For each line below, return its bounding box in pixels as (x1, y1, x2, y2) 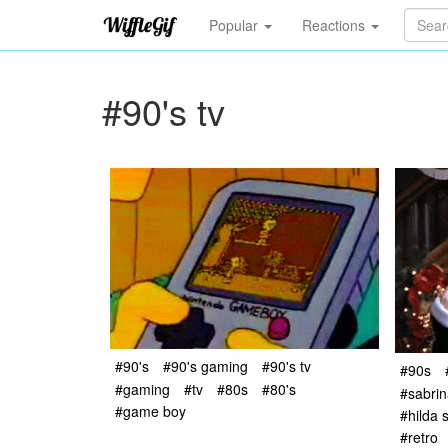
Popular (208, 15, 262, 35)
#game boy (115, 400, 186, 421)
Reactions (301, 15, 369, 35)
